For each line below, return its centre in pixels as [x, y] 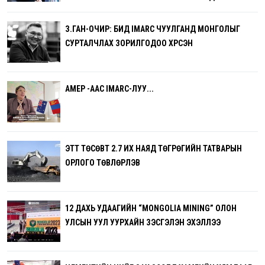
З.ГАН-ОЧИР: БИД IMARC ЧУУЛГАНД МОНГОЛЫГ [153, 29]
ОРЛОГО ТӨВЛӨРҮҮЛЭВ [103, 162]
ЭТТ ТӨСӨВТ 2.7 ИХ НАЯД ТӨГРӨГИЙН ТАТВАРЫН [153, 148]
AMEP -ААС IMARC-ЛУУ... [109, 88]
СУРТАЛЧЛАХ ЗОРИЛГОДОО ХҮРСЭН [129, 43]
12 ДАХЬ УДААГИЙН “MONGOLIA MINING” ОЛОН [151, 208]
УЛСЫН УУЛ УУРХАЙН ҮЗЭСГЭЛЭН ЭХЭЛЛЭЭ [143, 222]
